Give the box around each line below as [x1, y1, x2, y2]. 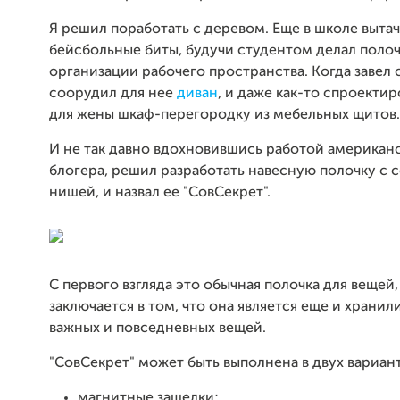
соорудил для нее [49, 87, 177, 101]
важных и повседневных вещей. [49, 321, 266, 336]
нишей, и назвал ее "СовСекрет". [49, 186, 271, 200]
